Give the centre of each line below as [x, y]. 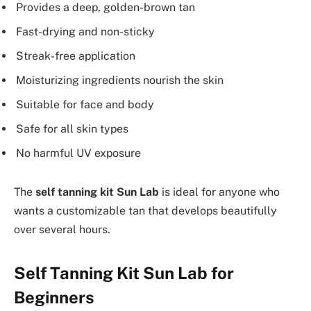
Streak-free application [76, 56]
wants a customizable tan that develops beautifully [145, 210]
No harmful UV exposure [78, 153]
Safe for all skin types [72, 128]
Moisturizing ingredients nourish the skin [120, 80]
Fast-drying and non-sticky [85, 32]
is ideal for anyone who [219, 192]
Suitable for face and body [85, 104]
